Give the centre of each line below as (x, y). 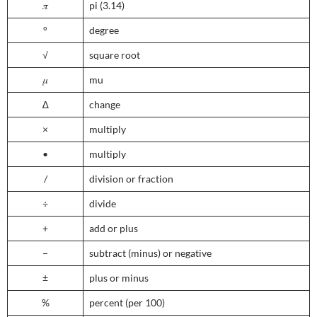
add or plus (114, 229)
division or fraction (131, 179)
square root (115, 55)
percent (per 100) (127, 303)
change (105, 105)
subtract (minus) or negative (150, 253)
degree (104, 30)
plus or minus (119, 278)
